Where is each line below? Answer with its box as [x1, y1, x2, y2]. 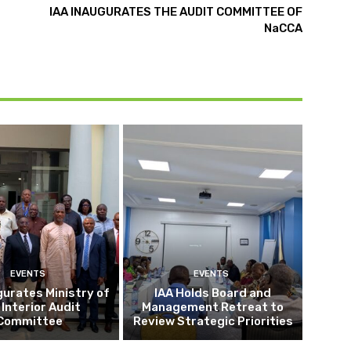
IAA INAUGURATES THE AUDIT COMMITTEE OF [49, 5, 302, 20]
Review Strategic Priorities [132, 313, 293, 328]
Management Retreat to [142, 299, 284, 314]
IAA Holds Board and [154, 285, 272, 300]
